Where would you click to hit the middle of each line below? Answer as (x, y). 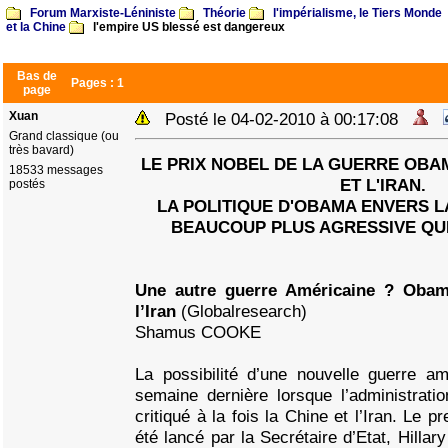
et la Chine (36, 27)
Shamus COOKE (198, 332)
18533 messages (56, 170)
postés (27, 184)
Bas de (37, 76)
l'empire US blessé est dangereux (187, 27)
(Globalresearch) (244, 311)
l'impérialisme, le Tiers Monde (357, 13)
